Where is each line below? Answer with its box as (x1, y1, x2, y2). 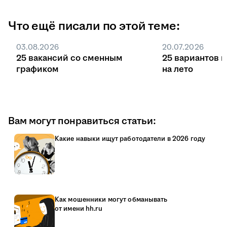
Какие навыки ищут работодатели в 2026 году (55, 134, 206, 144)
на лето (162, 63, 193, 76)
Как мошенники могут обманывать (55, 195, 168, 205)
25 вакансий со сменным (16, 52, 123, 65)
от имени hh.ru (55, 204, 102, 214)
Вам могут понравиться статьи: (8, 114, 156, 129)
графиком (16, 63, 59, 76)
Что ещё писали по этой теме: (8, 18, 180, 35)
